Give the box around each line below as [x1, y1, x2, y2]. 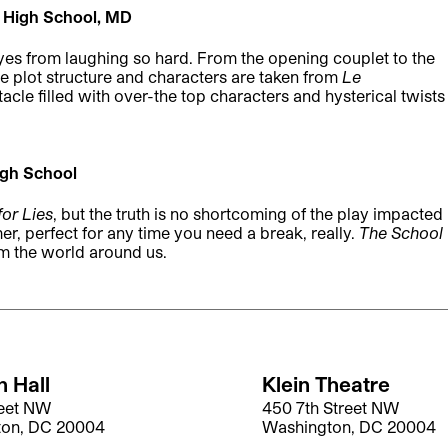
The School [359, 223, 443, 243]
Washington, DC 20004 [261, 417, 436, 437]
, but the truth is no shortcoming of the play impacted [53, 204, 443, 224]
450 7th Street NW [261, 398, 399, 418]
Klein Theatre [261, 372, 390, 397]
